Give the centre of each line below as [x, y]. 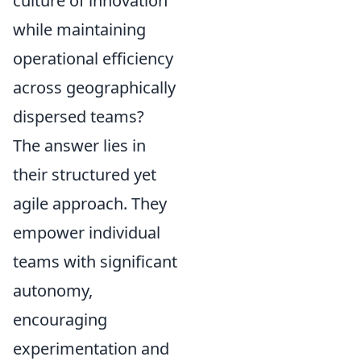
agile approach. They [90, 203]
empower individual [87, 232]
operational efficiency [93, 58]
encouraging [60, 319]
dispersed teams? [79, 116]
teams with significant [95, 261]
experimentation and [91, 348]
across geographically [94, 87]
